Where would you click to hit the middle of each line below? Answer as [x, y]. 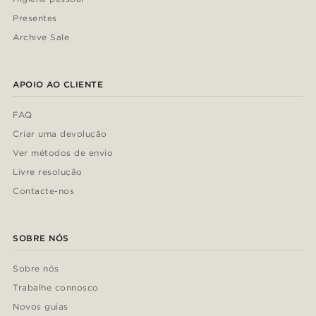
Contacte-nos [43, 191]
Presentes [35, 18]
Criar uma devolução [60, 134]
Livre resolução [48, 172]
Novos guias [41, 307]
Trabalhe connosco [56, 288]
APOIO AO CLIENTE [58, 85]
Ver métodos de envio [63, 153]
